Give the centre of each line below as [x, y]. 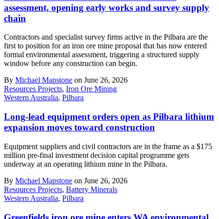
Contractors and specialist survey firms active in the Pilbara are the [106, 37]
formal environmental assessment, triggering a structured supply [102, 55]
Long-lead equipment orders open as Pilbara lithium [109, 117]
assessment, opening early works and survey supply [107, 7]
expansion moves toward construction [79, 128]
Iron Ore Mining [91, 89]
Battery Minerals [92, 189]
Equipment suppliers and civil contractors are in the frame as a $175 [108, 146]
